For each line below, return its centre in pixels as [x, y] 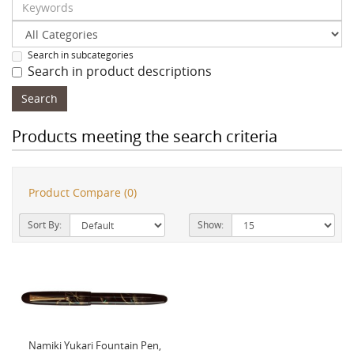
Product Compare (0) [83, 193]
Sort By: [45, 225]
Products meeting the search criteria [145, 136]
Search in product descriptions [120, 71]
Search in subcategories [81, 55]
